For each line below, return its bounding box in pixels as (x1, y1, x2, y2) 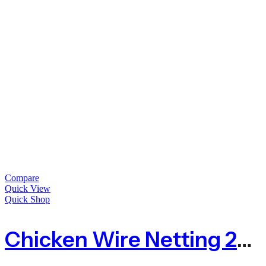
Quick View (5, 183, 50, 194)
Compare (5, 173, 39, 183)
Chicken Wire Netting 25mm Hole (237, 226, 252, 253)
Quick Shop (5, 194, 50, 205)
